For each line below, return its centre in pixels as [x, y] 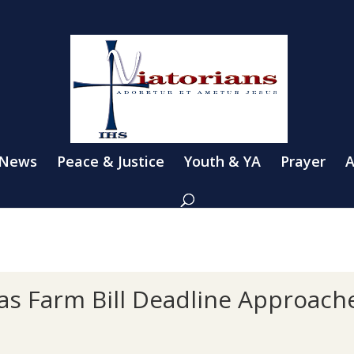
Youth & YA [222, 161]
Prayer [303, 161]
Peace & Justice [111, 161]
